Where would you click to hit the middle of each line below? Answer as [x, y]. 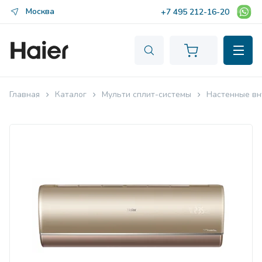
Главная [25, 94]
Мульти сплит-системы [146, 94]
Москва [40, 11]
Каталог [71, 94]
